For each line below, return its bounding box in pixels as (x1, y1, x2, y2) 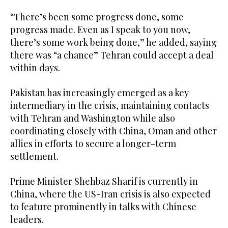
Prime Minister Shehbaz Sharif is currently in (10, 175, 198, 187)
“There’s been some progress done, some (10, 10, 184, 23)
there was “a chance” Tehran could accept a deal (10, 48, 214, 61)
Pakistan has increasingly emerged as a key (10, 86, 189, 99)
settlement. (10, 150, 59, 162)
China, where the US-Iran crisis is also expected (10, 187, 211, 200)
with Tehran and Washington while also (10, 111, 175, 124)
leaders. (10, 213, 44, 225)
